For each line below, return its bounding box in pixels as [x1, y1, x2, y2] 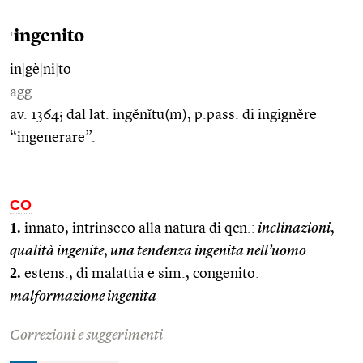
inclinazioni [255, 220, 331, 236]
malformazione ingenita [10, 288, 156, 304]
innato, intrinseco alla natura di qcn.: [21, 220, 255, 236]
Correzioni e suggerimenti [10, 327, 163, 343]
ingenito [14, 27, 84, 45]
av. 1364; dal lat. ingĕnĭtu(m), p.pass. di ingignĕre [10, 107, 317, 122]
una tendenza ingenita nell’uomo [108, 243, 306, 258]
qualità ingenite [10, 243, 104, 258]
